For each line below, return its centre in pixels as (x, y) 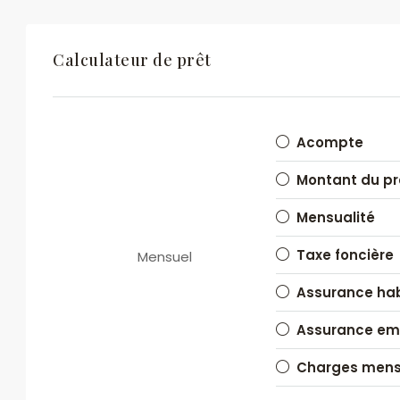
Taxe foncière (345, 255)
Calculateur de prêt (132, 60)
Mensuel (164, 257)
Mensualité (336, 217)
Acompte (330, 142)
